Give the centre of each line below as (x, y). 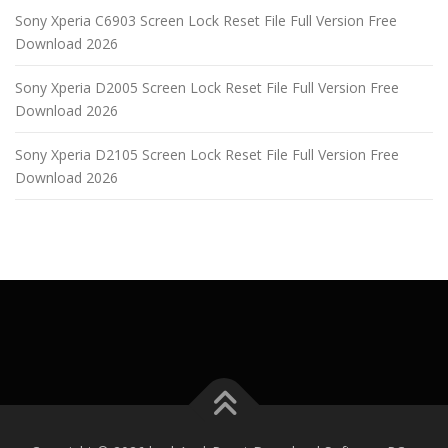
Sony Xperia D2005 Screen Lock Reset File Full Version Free (207, 88)
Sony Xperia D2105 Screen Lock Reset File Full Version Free (207, 155)
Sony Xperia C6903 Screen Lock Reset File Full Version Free (206, 21)
